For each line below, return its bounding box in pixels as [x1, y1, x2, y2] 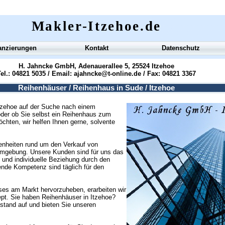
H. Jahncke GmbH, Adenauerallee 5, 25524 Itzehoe [19, 62, 174, 70]
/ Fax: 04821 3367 [141, 70, 196, 77]
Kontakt [84, 44, 108, 52]
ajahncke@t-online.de [72, 70, 141, 77]
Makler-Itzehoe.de [31, 19, 162, 34]
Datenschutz [162, 44, 200, 52]
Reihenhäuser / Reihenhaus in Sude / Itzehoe [18, 83, 175, 92]
